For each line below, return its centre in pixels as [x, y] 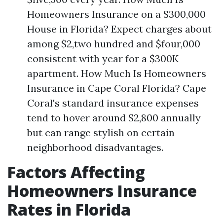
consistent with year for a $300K [103, 58]
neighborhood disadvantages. [95, 147]
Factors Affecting [76, 172]
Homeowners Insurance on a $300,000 [116, 14]
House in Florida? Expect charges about [119, 29]
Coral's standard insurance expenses [113, 103]
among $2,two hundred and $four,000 [114, 44]
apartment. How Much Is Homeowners [117, 73]
